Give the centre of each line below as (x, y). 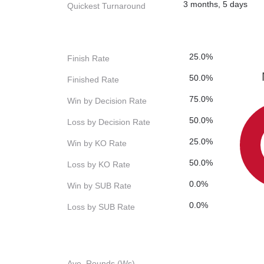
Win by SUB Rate (99, 186)
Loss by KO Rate (99, 165)
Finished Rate (93, 80)
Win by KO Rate (97, 143)
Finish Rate (88, 59)
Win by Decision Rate (107, 101)
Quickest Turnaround (106, 6)
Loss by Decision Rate (109, 122)
